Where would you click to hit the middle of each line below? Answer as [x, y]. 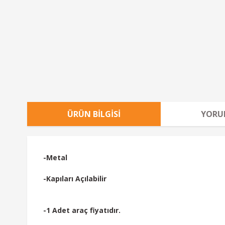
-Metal [55, 157]
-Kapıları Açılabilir [75, 179]
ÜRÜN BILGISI [94, 114]
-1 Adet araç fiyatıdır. [82, 210]
